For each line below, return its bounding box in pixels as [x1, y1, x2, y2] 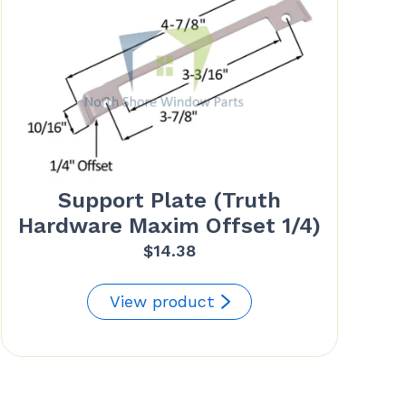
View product [110, 291, 216, 311]
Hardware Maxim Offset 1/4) [18, 212, 322, 238]
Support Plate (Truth [58, 187, 282, 213]
